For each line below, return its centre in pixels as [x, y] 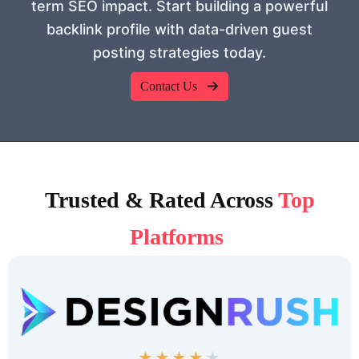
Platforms [177, 236]
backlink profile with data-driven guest [179, 29]
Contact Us [169, 86]
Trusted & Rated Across [159, 200]
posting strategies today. [179, 52]
